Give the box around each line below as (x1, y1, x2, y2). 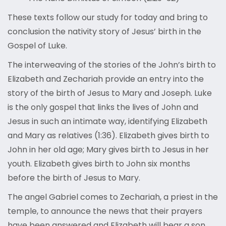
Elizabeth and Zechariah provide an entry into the (8, 73, 204, 85)
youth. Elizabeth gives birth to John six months (8, 158, 190, 170)
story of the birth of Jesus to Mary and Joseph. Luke (8, 87, 212, 99)
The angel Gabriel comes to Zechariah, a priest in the (8, 191, 218, 203)
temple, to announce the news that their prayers (8, 205, 202, 217)
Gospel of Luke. (8, 40, 67, 52)
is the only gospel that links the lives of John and (8, 101, 198, 114)
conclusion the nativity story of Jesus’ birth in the (8, 26, 201, 38)
